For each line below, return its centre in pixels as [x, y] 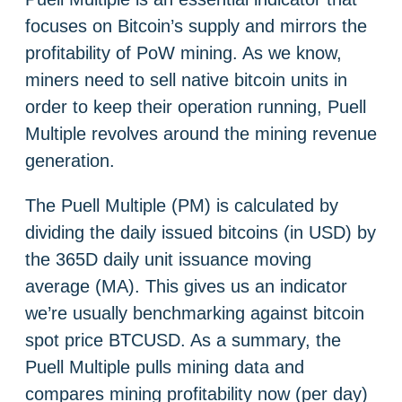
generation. [70, 160]
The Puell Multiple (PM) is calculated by [182, 205]
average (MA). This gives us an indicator [186, 286]
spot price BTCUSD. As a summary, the [183, 340]
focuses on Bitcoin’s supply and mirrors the [196, 26]
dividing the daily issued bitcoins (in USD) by [201, 232]
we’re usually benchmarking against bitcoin [195, 313]
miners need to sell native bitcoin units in [186, 79]
